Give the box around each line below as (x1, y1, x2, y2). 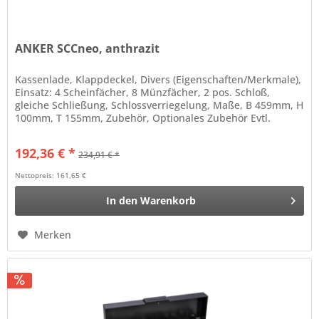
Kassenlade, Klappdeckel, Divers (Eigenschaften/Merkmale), (15, 73, 302, 87)
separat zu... (15, 124, 75, 138)
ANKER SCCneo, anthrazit (15, 41, 160, 57)
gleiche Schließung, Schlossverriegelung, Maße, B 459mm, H (15, 98, 304, 113)
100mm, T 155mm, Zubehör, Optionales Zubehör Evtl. (15, 111, 271, 125)
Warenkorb (140, 194, 197, 208)
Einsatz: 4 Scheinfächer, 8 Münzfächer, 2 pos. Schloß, (15, 85, 271, 100)
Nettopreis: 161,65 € (15, 170, 87, 181)
